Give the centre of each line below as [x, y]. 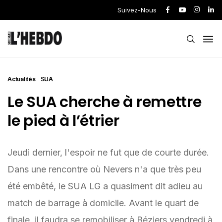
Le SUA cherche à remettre [105, 102]
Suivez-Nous [137, 10]
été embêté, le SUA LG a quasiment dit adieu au [105, 186]
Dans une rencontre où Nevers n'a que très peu [104, 169]
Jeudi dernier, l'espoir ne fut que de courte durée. [108, 152]
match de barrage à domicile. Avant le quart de [103, 203]
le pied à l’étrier [63, 121]
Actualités [22, 79]
